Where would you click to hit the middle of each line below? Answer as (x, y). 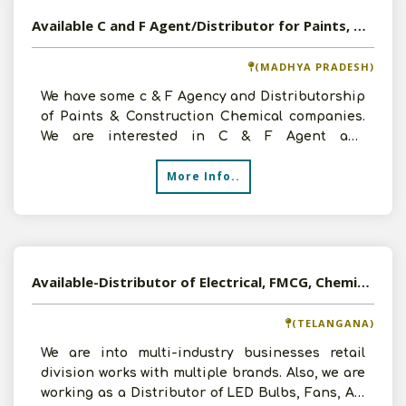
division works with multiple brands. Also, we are (203, 373)
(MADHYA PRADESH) (314, 67)
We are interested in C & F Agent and (203, 136)
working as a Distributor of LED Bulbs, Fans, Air (203, 393)
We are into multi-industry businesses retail (203, 353)
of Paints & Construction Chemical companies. (203, 116)
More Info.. (203, 176)
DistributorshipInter (110, 156)
